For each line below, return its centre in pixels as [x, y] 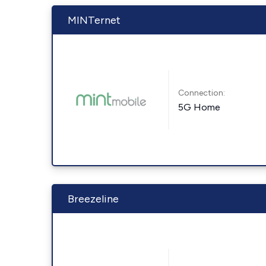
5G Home [199, 107]
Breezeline [93, 199]
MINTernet [94, 20]
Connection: [202, 93]
